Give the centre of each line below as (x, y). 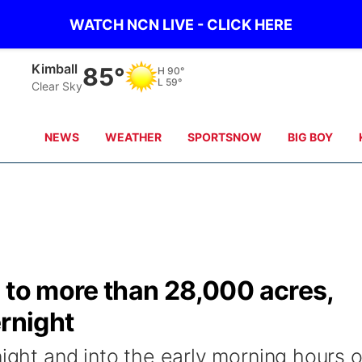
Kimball (55, 68)
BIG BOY (311, 137)
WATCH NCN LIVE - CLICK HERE (181, 24)
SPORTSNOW (225, 137)
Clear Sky (57, 86)
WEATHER (134, 137)
